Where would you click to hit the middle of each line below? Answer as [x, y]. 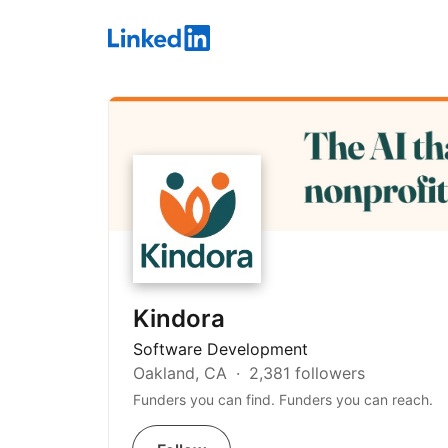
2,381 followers [304, 373]
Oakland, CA [182, 373]
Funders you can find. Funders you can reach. [283, 399]
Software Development [220, 349]
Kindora [179, 318]
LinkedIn [139, 48]
